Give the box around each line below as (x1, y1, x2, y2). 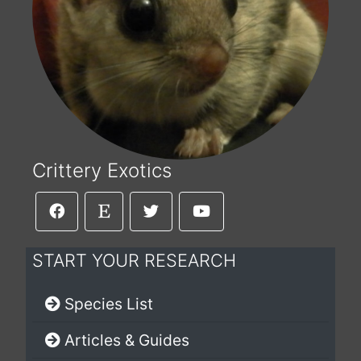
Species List (64, 294, 153, 313)
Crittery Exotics (32, 158, 172, 182)
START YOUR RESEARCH (32, 250, 236, 271)
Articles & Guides (64, 330, 189, 350)
